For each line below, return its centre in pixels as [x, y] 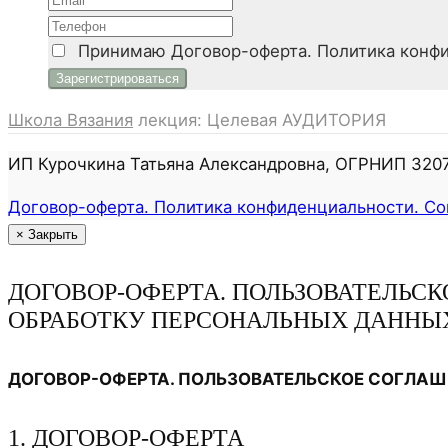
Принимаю [119, 51]
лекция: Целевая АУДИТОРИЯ [262, 120]
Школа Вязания [70, 120]
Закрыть [53, 234]
